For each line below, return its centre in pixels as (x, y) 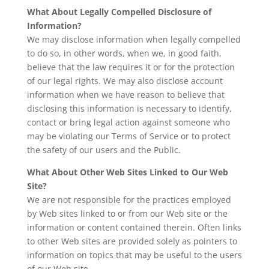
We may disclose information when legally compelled (134, 40)
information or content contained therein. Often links (134, 228)
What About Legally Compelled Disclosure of (119, 12)
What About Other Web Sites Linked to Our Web (127, 172)
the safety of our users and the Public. (104, 150)
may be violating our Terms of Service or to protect (128, 136)
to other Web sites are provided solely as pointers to (132, 241)
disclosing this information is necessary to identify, (129, 109)
